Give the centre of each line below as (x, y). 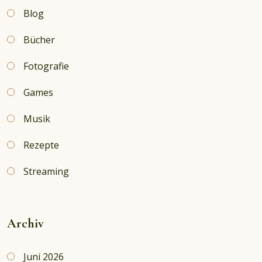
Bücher (39, 40)
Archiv (25, 224)
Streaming (46, 172)
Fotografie (46, 66)
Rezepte (41, 145)
